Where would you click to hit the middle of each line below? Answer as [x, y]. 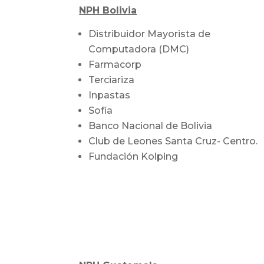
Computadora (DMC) [139, 49]
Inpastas [110, 95]
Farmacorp [115, 64]
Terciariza [112, 80]
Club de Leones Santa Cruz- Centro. [173, 141]
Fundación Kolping [133, 156]
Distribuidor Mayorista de [150, 34]
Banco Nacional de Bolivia [151, 126]
